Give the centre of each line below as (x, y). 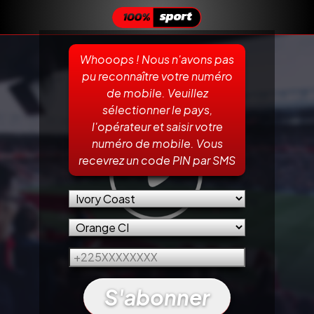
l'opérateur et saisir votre (157, 127)
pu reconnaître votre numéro (157, 76)
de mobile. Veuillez (157, 93)
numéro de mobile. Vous (157, 144)
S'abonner (157, 298)
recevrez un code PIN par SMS (157, 161)
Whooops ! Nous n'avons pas (157, 60)
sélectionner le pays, (157, 110)
